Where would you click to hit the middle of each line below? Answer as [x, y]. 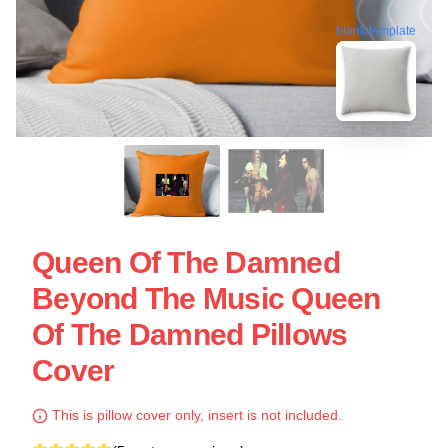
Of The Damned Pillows [190, 334]
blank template [376, 29]
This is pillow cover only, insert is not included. [195, 415]
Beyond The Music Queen [206, 298]
